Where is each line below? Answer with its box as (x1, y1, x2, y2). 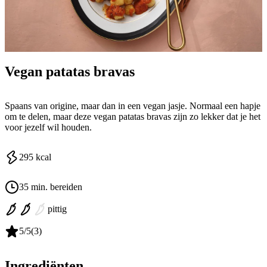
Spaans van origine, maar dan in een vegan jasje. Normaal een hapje (5, 101, 260, 111)
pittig (48, 204, 67, 215)
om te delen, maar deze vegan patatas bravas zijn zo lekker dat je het (5, 111, 260, 122)
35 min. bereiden (19, 182, 82, 193)
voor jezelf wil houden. (5, 122, 92, 133)
